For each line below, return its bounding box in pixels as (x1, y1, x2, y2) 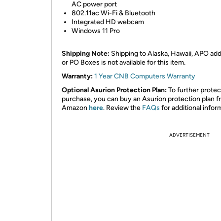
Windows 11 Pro (72, 27, 120, 35)
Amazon (62, 104, 89, 112)
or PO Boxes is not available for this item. (62, 58, 185, 67)
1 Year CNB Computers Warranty (94, 72, 195, 80)
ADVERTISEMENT (169, 132, 210, 138)
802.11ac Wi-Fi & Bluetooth (72, 9, 155, 17)
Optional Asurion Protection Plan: (62, 86, 167, 94)
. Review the (103, 104, 142, 112)
